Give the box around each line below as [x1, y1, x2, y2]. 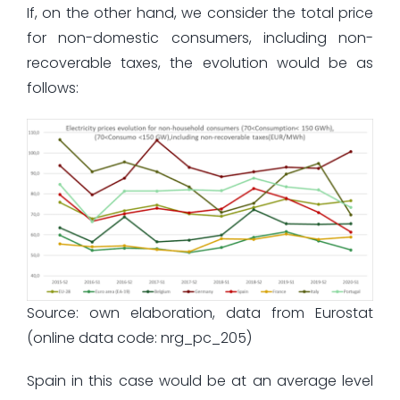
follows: [26, 78, 79, 99]
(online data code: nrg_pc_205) [26, 327, 252, 348]
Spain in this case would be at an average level [26, 370, 374, 391]
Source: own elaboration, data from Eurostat [26, 302, 374, 323]
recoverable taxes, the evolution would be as [26, 53, 374, 74]
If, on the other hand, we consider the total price [26, 3, 374, 24]
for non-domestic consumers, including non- [26, 28, 374, 49]
